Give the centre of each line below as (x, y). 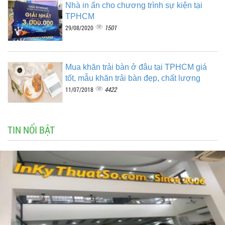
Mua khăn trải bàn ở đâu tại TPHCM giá (136, 67)
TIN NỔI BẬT (31, 130)
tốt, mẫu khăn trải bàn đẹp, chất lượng (133, 78)
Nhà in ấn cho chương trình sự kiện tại (134, 6)
